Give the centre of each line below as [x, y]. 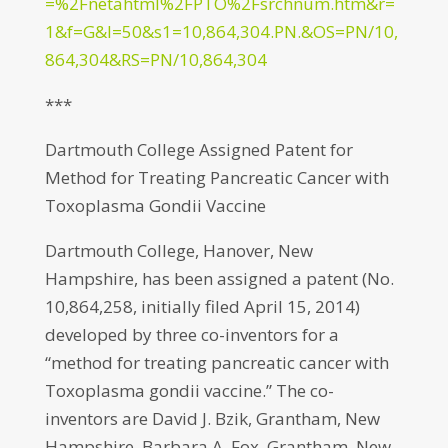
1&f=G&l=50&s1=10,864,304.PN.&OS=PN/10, [221, 31]
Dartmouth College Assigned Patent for [198, 149]
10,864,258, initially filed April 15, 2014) [202, 306]
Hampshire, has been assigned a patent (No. [219, 278]
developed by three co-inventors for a [191, 334]
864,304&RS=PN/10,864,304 [155, 59]
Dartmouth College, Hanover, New [178, 250]
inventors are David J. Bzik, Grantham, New [212, 418]
